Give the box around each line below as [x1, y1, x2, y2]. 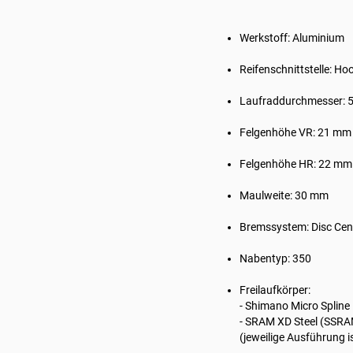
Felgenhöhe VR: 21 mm [240, 126, 351, 139]
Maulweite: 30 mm [240, 189, 329, 202]
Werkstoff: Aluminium [240, 32, 344, 44]
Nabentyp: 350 [240, 252, 311, 265]
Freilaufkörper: [240, 284, 313, 296]
